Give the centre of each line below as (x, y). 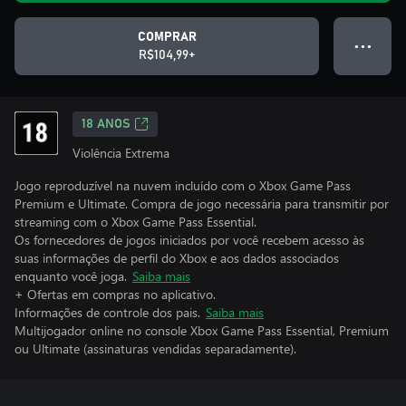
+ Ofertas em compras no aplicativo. (115, 294)
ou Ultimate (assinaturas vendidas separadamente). (155, 348)
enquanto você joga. (71, 276)
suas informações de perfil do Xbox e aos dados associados (177, 258)
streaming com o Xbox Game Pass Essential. (135, 222)
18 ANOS (106, 124)
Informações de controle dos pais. (107, 312)
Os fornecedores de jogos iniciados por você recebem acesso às (189, 240)
